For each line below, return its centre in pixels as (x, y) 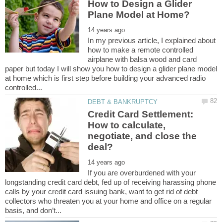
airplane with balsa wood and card (142, 59)
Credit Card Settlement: (141, 114)
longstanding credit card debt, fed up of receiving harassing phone (111, 182)
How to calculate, (127, 125)
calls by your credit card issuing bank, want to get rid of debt (101, 191)
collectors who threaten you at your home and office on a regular (108, 201)
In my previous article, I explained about (152, 40)
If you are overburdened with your (142, 172)
